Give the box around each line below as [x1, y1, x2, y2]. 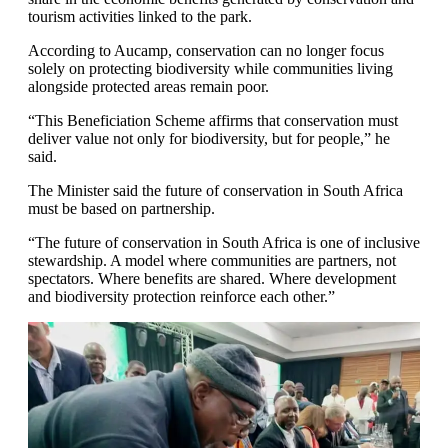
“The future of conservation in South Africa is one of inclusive [28, 234, 420, 251]
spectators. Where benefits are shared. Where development [28, 270, 396, 287]
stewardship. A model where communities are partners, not [28, 252, 396, 269]
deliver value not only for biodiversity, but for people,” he [28, 130, 390, 147]
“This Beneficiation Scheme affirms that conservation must [28, 112, 398, 129]
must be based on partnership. [28, 200, 215, 217]
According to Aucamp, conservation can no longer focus [28, 42, 384, 59]
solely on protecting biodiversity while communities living [28, 60, 393, 77]
